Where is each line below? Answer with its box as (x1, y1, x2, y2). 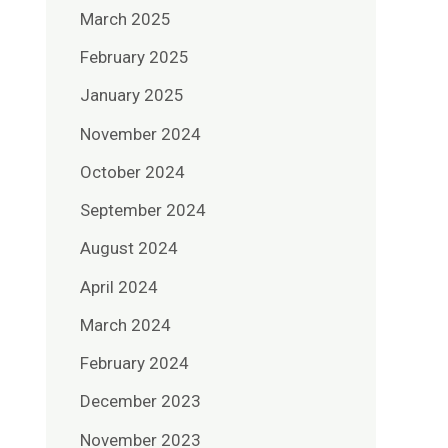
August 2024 (80, 238, 178, 259)
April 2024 (80, 276, 158, 297)
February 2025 (80, 47, 189, 68)
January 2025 (80, 85, 184, 106)
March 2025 (80, 8, 171, 29)
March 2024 (80, 314, 171, 335)
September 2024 (80, 200, 206, 221)
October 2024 (80, 161, 185, 182)
